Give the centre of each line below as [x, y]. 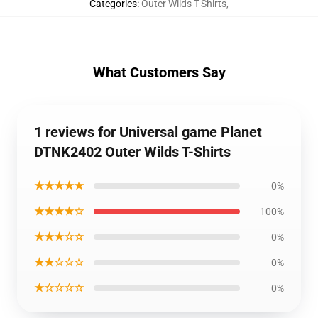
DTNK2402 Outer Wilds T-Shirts [132, 152]
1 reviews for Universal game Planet [148, 132]
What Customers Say [159, 72]
